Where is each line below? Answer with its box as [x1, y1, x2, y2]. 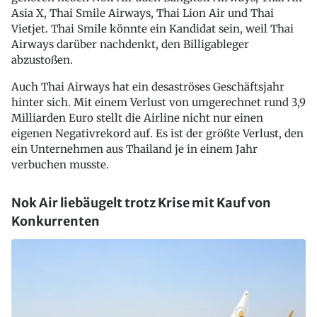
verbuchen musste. [11, 158, 109, 172]
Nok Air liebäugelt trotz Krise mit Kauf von [11, 195, 271, 212]
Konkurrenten [11, 213, 100, 230]
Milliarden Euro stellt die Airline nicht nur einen [11, 111, 263, 125]
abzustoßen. [11, 53, 73, 67]
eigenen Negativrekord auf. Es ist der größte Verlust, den [11, 127, 304, 141]
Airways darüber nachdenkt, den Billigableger [11, 38, 249, 52]
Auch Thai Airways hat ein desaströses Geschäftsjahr [11, 80, 284, 94]
